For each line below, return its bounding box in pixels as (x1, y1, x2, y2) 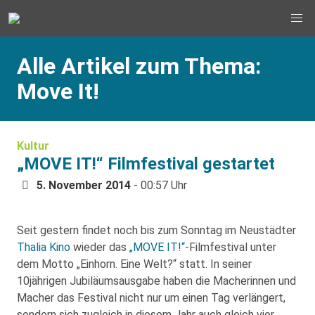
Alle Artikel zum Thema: (17, 53, 261, 79)
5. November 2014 (37, 179, 131, 192)
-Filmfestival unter (185, 240, 276, 254)
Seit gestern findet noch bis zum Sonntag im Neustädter (17, 224, 296, 237)
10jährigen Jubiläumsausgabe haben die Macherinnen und (17, 274, 296, 288)
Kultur (17, 139, 49, 153)
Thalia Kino (17, 240, 70, 254)
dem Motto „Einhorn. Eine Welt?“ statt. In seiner (17, 257, 252, 271)
